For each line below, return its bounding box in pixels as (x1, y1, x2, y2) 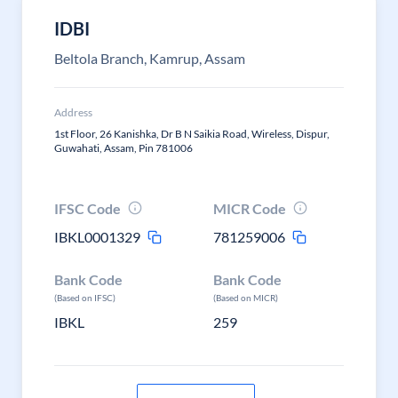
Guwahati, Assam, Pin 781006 (54, 141, 193, 155)
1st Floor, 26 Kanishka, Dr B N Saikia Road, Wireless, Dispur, (54, 127, 330, 140)
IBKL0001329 (54, 228, 140, 245)
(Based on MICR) (213, 292, 279, 303)
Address (54, 106, 92, 119)
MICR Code (213, 200, 287, 217)
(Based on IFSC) (54, 292, 115, 303)
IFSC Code (54, 200, 121, 217)
